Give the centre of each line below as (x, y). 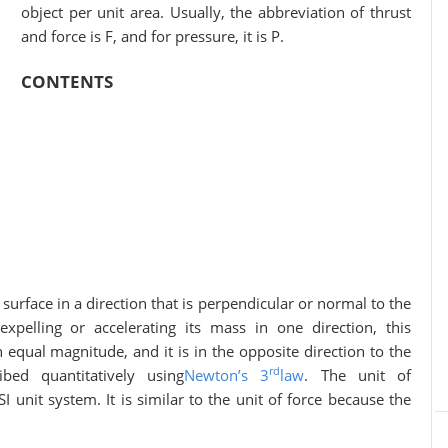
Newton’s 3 (227, 375)
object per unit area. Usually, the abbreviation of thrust (216, 12)
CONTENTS (67, 81)
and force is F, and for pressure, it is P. (152, 36)
